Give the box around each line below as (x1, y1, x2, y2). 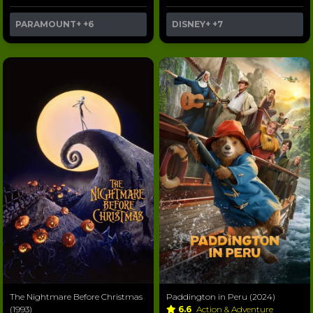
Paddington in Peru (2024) (166, 291, 275, 302)
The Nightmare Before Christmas (10, 291, 143, 302)
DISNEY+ (172, 18, 210, 29)
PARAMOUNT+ (15, 18, 81, 29)
